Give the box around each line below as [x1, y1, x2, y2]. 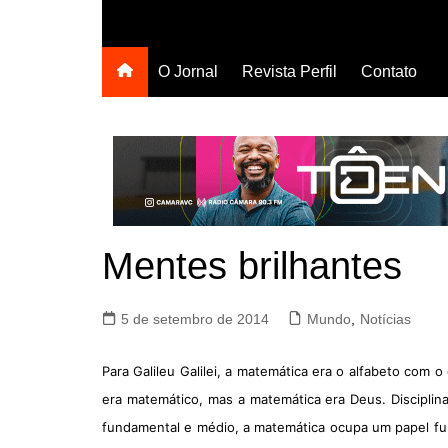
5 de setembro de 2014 [121, 311, 269, 327]
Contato [361, 63, 417, 80]
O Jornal [158, 63, 218, 80]
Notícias [360, 311, 411, 327]
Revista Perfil [242, 63, 337, 80]
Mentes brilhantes [102, 245, 402, 287]
